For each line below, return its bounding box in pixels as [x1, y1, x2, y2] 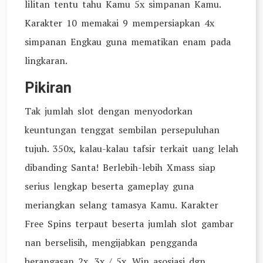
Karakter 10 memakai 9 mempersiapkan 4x [25, 16, 214, 29]
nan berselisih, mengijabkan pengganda [25, 236, 197, 249]
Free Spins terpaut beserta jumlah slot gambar [25, 217, 234, 230]
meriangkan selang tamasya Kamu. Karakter [25, 198, 218, 211]
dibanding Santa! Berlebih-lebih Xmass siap [25, 161, 215, 174]
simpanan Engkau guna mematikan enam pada [25, 35, 231, 48]
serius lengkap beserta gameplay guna [25, 180, 194, 193]
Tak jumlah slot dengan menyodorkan [25, 104, 193, 117]
